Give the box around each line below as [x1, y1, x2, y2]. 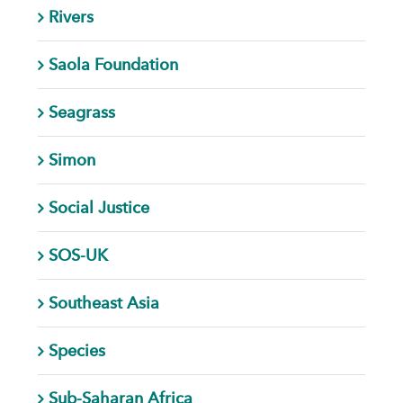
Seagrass [48, 102, 115, 121]
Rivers [48, 6, 94, 26]
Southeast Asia [48, 292, 159, 312]
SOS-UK [48, 245, 108, 264]
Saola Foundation [48, 54, 178, 74]
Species [48, 340, 105, 360]
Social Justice [48, 197, 149, 217]
